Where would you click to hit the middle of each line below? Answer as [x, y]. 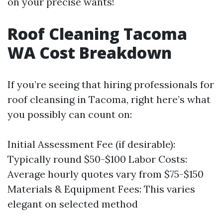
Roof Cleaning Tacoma [97, 33]
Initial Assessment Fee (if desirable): [91, 144]
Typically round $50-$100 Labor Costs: [97, 159]
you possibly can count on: [70, 114]
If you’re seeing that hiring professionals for [111, 84]
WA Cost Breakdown [90, 52]
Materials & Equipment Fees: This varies [101, 189]
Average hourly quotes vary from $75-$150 [106, 174]
